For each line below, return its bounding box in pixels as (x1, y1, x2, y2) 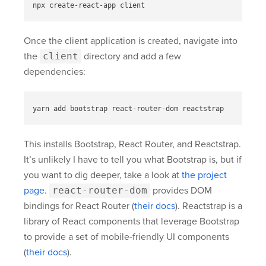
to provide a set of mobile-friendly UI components (24, 231, 229, 243)
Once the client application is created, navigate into (24, 35, 237, 47)
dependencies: (24, 66, 85, 78)
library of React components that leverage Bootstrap (24, 216, 239, 228)
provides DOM (150, 185, 212, 197)
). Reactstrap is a (175, 200, 242, 213)
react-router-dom (52, 185, 147, 197)
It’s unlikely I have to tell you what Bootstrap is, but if (24, 154, 242, 166)
